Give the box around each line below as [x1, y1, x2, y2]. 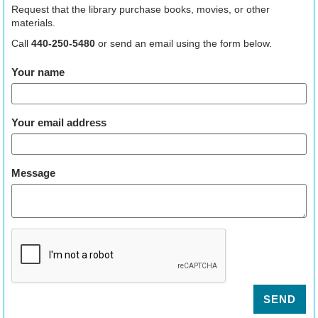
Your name [11, 65, 65, 78]
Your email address [11, 116, 106, 128]
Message [11, 166, 55, 179]
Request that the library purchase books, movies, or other [11, 3, 270, 15]
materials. [11, 16, 55, 28]
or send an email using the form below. [98, 37, 272, 49]
